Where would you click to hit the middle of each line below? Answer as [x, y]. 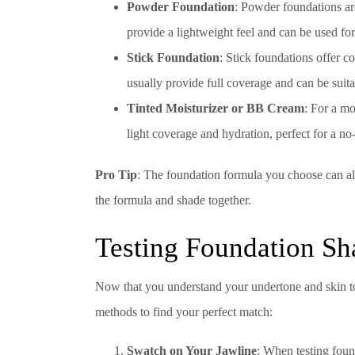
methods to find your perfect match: [184, 311]
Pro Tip [116, 175]
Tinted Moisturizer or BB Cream [216, 109]
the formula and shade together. [173, 200]
